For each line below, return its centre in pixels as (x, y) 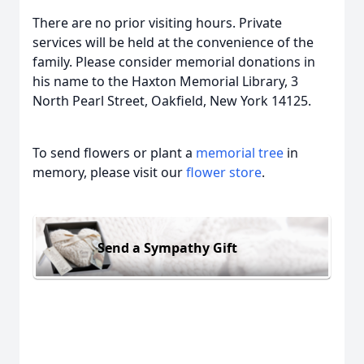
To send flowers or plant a (114, 153)
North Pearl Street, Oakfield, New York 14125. (172, 101)
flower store (224, 172)
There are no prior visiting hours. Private (157, 23)
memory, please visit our (109, 172)
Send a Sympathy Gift (167, 247)
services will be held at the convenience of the (173, 42)
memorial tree (240, 153)
